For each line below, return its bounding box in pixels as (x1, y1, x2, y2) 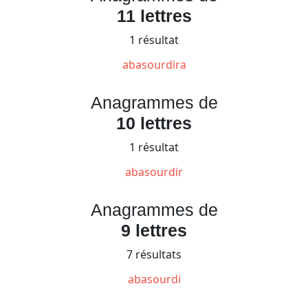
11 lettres (116, 5, 192, 25)
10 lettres (116, 113, 192, 133)
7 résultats (126, 246, 181, 262)
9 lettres (121, 220, 187, 240)
